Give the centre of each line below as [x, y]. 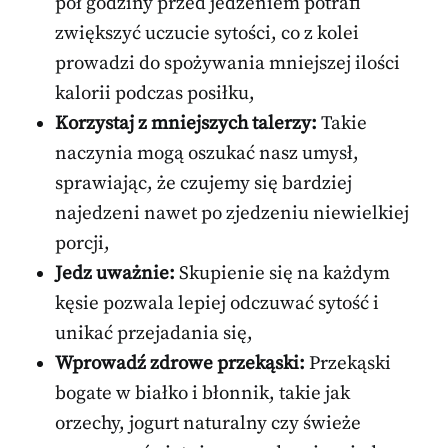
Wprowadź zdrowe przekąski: [180, 363]
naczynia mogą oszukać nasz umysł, [207, 153]
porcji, [82, 243]
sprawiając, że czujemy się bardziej [203, 183]
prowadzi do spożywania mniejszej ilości [227, 63]
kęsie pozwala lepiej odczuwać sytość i [217, 303]
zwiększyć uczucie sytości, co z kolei [207, 33]
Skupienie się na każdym [282, 273]
